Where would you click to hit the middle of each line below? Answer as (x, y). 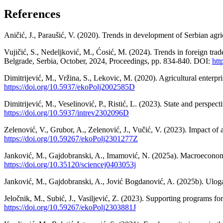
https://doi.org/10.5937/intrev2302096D (66, 112)
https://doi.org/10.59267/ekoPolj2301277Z (71, 138)
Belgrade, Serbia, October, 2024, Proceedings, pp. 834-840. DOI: (108, 61)
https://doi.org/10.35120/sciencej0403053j (70, 164)
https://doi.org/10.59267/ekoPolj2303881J (70, 207)
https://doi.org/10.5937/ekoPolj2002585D (69, 87)
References (32, 14)
